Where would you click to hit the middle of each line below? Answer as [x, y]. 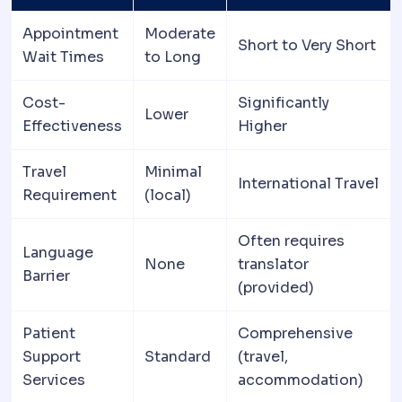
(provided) [276, 288]
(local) [168, 196]
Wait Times [63, 57]
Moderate [180, 34]
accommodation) [301, 380]
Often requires [291, 241]
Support [52, 357]
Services [54, 380]
